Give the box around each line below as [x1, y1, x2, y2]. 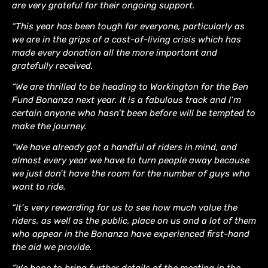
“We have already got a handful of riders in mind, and [12, 141, 237, 153]
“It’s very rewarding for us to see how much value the [12, 202, 237, 213]
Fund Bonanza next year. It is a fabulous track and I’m [12, 94, 241, 105]
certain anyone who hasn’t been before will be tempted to [12, 107, 255, 118]
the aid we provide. [12, 241, 92, 252]
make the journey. [12, 120, 87, 132]
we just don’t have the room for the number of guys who [12, 167, 250, 179]
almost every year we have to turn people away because [12, 154, 249, 166]
